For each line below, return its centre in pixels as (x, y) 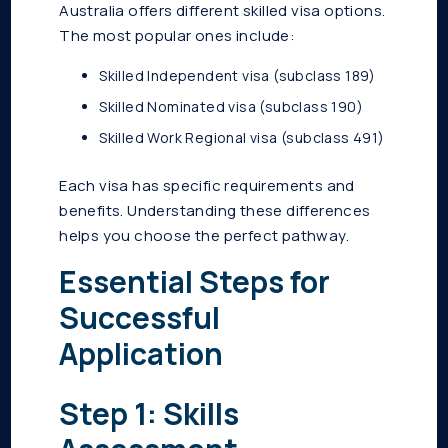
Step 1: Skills (149, 414)
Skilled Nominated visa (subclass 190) (231, 107)
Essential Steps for (195, 282)
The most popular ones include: (177, 36)
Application (141, 354)
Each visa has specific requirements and (207, 186)
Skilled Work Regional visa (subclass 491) (242, 138)
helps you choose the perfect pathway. (204, 236)
